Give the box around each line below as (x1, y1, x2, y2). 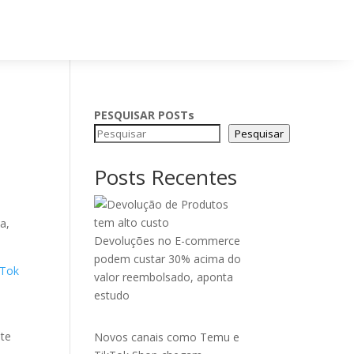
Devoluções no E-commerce (94, 233, 241, 248)
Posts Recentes (94, 163, 238, 191)
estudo (94, 288, 130, 303)
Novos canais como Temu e (94, 330, 240, 345)
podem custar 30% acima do (94, 251, 242, 266)
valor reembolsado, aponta (94, 269, 234, 284)
